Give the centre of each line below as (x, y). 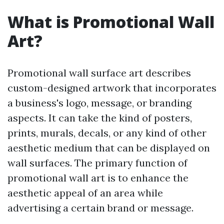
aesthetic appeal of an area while (85, 193)
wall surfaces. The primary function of (97, 163)
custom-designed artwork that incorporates (112, 88)
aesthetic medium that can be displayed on (109, 148)
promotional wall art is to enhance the (98, 178)
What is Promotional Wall (111, 22)
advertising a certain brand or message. (100, 208)
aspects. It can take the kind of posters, (100, 118)
